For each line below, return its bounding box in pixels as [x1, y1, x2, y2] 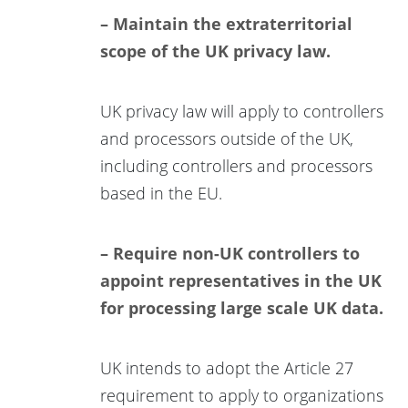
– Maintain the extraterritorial [100, 12, 352, 35]
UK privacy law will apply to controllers [100, 99, 383, 122]
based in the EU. [100, 181, 222, 204]
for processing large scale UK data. [100, 296, 383, 319]
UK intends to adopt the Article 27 [100, 356, 353, 379]
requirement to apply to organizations [100, 383, 383, 406]
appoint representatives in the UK [100, 269, 382, 291]
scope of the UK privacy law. [100, 39, 331, 62]
